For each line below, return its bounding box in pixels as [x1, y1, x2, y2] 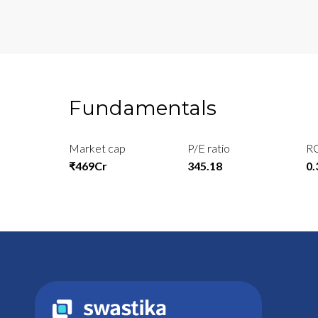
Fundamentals [69, 96, 216, 121]
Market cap [69, 141, 126, 155]
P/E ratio [187, 141, 231, 155]
